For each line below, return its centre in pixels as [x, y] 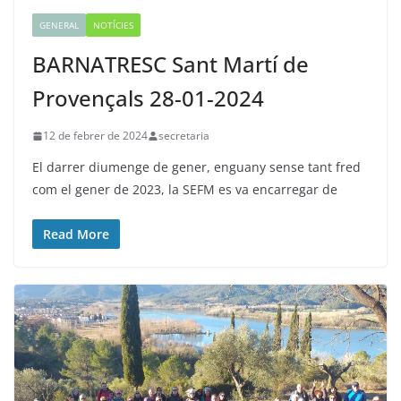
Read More [76, 235]
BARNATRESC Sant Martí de [171, 64]
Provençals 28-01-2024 [148, 98]
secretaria [184, 136]
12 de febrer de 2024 [95, 136]
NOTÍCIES [113, 26]
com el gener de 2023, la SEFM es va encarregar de [185, 190]
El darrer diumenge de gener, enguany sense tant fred [196, 167]
